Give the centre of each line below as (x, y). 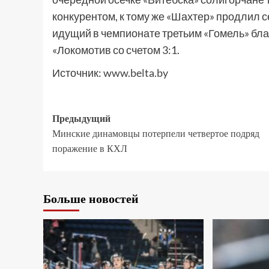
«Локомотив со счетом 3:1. (116, 50)
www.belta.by (136, 73)
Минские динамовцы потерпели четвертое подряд (156, 133)
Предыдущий (81, 118)
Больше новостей (91, 198)
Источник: (78, 73)
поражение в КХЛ (90, 148)
